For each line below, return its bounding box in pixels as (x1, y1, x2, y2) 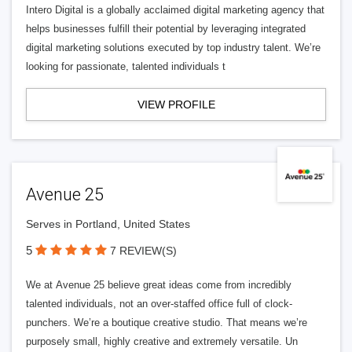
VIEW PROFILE (137, 98, 215, 111)
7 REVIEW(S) (110, 244, 177, 257)
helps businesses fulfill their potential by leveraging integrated (26, 23, 306, 35)
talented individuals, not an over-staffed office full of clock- (26, 298, 292, 310)
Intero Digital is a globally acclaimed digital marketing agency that (26, 4, 324, 16)
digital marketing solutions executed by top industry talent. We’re (26, 42, 321, 53)
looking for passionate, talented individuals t (26, 60, 225, 72)
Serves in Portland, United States (26, 218, 190, 230)
